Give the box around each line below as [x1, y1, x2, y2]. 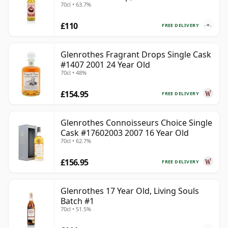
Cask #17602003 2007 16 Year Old [61, 127, 189, 139]
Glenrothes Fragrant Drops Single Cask [61, 49, 211, 61]
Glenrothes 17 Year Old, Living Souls [61, 185, 199, 197]
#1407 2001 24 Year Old [61, 59, 150, 71]
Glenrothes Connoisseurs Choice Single [61, 117, 212, 129]
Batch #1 [61, 195, 94, 207]
